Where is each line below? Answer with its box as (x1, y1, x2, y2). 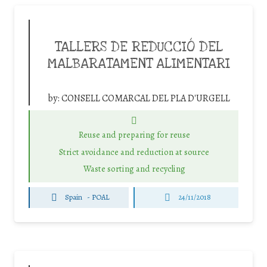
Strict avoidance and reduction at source (59, 145, 209, 158)
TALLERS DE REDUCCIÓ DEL (55, 38, 223, 57)
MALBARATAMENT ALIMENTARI (48, 55, 230, 73)
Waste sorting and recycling (83, 163, 185, 175)
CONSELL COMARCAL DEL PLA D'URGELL (61, 92, 230, 105)
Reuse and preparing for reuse (78, 129, 190, 141)
